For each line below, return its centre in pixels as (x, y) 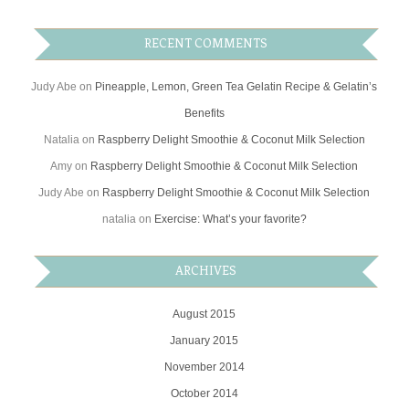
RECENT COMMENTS (206, 44)
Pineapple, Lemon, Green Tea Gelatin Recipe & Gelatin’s (236, 87)
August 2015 (204, 315)
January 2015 (204, 341)
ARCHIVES (206, 271)
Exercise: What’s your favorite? (230, 220)
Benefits (204, 114)
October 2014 (204, 394)
